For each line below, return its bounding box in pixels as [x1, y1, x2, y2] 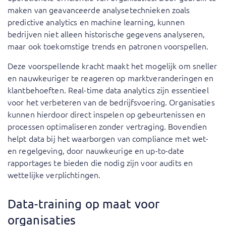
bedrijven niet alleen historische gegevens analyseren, [8, 28, 205, 40]
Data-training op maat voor [8, 196, 160, 211]
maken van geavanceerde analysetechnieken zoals [8, 4, 190, 16]
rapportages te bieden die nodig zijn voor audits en [8, 157, 193, 168]
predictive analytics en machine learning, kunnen [8, 16, 185, 28]
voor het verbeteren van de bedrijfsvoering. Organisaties [8, 96, 215, 108]
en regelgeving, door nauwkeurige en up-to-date [8, 145, 185, 156]
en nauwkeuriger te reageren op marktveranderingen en [8, 72, 214, 84]
